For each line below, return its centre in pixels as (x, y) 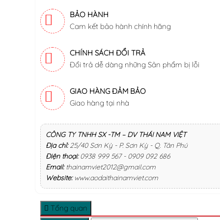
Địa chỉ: (58, 145)
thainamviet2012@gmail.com (112, 167)
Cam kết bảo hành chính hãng (120, 26)
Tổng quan (68, 208)
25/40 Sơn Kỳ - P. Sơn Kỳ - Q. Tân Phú (129, 145)
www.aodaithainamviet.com (117, 178)
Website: (60, 178)
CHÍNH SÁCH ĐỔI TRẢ (108, 53)
